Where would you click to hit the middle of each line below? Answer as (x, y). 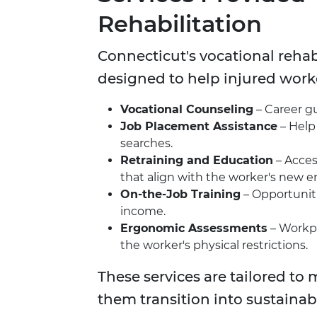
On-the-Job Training (180, 195)
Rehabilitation (180, 24)
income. (143, 212)
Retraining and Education (197, 161)
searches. (146, 144)
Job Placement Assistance (199, 127)
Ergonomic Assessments (194, 229)
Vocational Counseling (187, 110)
